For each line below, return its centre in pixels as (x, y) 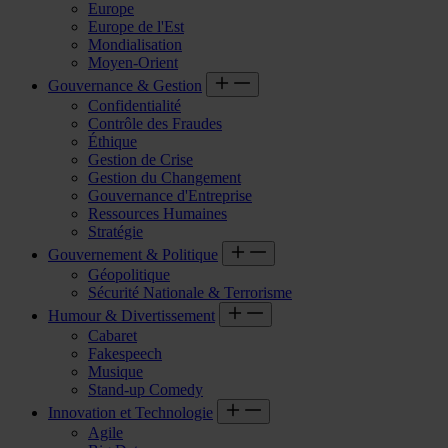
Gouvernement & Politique (133, 254)
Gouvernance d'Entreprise (170, 195)
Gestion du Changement (164, 177)
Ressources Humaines (157, 213)
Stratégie (115, 231)
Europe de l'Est (136, 26)
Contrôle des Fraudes (155, 123)
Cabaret (112, 335)
